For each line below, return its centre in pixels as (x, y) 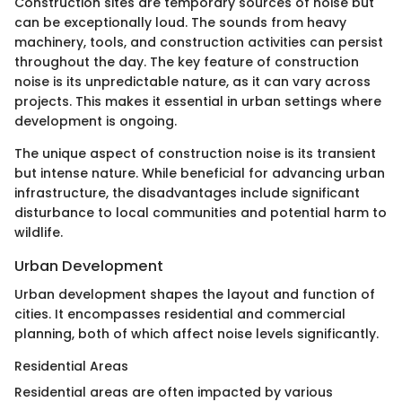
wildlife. (39, 232)
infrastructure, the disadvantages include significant (187, 192)
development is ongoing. (96, 121)
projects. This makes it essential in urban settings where (198, 101)
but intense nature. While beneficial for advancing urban (200, 173)
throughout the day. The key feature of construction (187, 61)
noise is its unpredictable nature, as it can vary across (192, 81)
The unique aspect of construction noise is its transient (195, 153)
